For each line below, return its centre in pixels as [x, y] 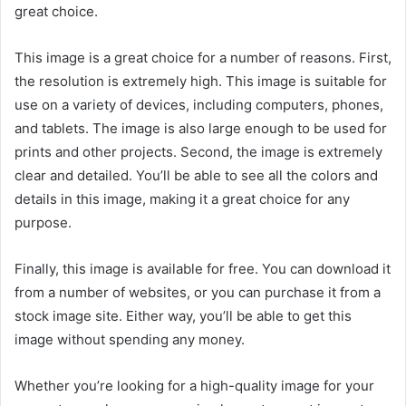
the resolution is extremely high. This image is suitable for [201, 82]
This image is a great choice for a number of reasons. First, [203, 58]
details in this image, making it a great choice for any [182, 199]
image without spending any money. [130, 340]
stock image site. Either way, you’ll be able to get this [183, 316]
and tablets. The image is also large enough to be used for [201, 129]
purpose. [43, 223]
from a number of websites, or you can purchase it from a [198, 293]
